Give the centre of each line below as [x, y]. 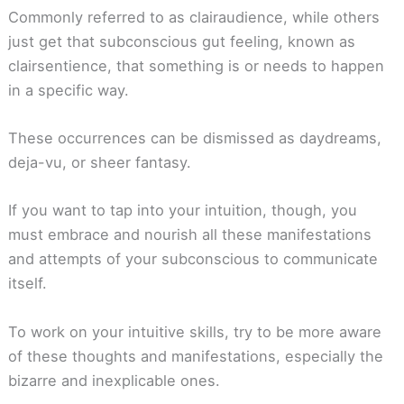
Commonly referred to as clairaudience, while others [193, 17]
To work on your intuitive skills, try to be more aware [194, 331]
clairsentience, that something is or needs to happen [196, 65]
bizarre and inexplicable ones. [114, 380]
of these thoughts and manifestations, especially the [195, 356]
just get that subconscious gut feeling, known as [181, 41]
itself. [27, 284]
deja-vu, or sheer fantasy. [99, 163]
